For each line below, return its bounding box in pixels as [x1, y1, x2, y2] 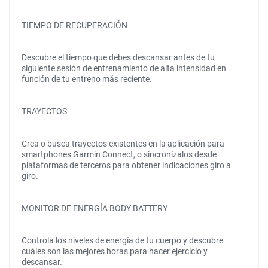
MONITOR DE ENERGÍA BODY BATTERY [22, 203, 167, 213]
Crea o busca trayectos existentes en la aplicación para [22, 139, 224, 148]
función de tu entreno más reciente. [22, 74, 152, 84]
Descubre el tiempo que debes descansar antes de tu [22, 53, 215, 62]
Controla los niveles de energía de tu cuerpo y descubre [22, 236, 223, 245]
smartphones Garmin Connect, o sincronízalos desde [22, 150, 217, 159]
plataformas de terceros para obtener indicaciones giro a [22, 160, 231, 170]
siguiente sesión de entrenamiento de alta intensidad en [22, 63, 226, 73]
